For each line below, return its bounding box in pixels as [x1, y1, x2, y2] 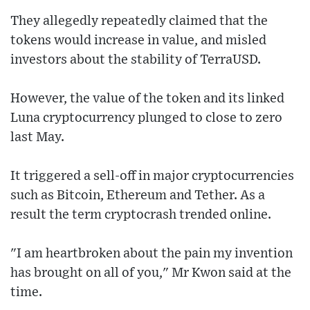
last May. [10, 131, 64, 145]
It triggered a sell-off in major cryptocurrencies [10, 170, 294, 183]
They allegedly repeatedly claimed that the [10, 15, 268, 28]
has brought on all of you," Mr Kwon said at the [10, 266, 291, 280]
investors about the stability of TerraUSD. [10, 53, 261, 67]
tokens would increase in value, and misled [10, 34, 266, 48]
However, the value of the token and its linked [10, 92, 284, 106]
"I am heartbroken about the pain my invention [10, 247, 293, 261]
